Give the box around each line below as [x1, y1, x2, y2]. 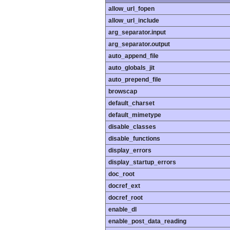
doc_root [108, 170, 135, 178]
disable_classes [108, 123, 156, 131]
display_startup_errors [108, 159, 176, 166]
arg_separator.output [108, 41, 170, 48]
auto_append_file [108, 52, 159, 60]
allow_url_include [108, 17, 159, 25]
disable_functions [108, 135, 160, 143]
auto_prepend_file [108, 76, 161, 84]
